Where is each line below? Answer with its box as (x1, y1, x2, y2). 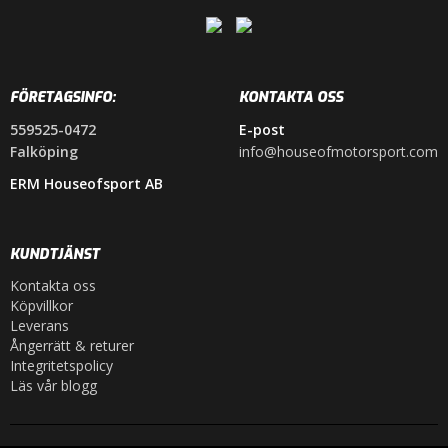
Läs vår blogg (10, 375, 97, 395)
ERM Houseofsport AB (10, 173, 163, 193)
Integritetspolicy (10, 355, 113, 375)
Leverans (10, 315, 69, 335)
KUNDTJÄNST (10, 244, 100, 264)
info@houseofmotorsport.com (239, 141, 438, 161)
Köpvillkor (10, 295, 73, 315)
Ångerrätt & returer (10, 335, 134, 355)
